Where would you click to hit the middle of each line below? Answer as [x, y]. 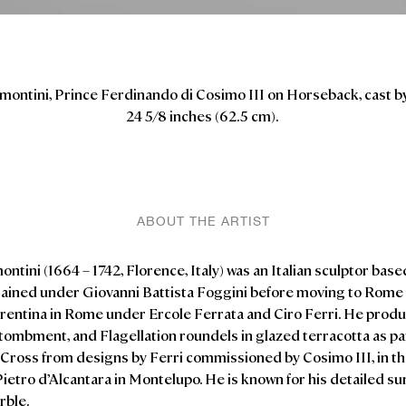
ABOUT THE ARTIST [203, 221]
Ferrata [219, 313]
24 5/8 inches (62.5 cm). [203, 115]
